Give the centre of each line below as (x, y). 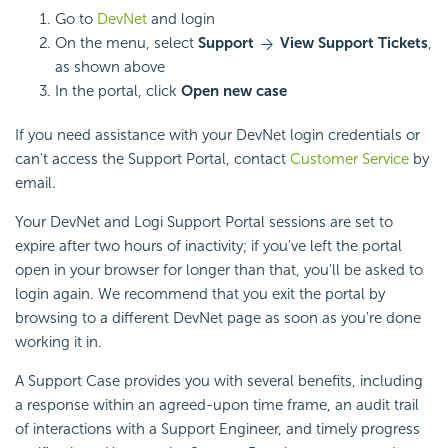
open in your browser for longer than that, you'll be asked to (219, 269)
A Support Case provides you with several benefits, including (219, 380)
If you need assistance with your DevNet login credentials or (217, 134)
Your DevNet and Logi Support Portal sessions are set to (204, 221)
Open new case (234, 90)
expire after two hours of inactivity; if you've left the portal (208, 245)
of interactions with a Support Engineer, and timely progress (217, 428)
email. (35, 182)
